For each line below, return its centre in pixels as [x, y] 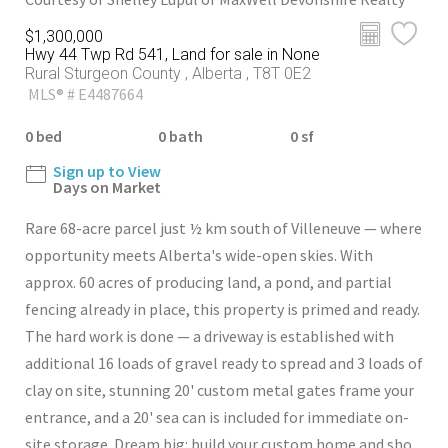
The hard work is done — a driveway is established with [209, 336]
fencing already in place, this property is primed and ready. [222, 309]
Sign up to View [107, 171]
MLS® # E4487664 [84, 94]
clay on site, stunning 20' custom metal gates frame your [219, 390]
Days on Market [107, 187]
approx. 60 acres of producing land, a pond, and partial [208, 282]
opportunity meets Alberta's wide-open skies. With [199, 255]
